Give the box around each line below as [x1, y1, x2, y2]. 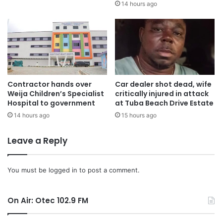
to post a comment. [77, 166, 140, 174]
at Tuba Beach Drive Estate [115, 98, 214, 109]
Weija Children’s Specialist [7, 89, 104, 99]
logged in [49, 166, 77, 174]
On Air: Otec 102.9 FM [7, 195, 88, 206]
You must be [7, 166, 49, 174]
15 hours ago [121, 111, 157, 119]
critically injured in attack [115, 89, 209, 99]
